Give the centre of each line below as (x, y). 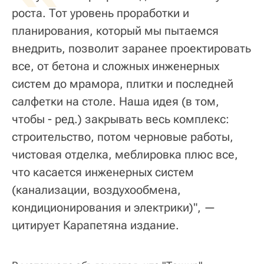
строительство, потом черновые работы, (123, 137)
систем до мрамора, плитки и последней (123, 84)
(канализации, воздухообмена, (96, 190)
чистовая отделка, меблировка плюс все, (125, 154)
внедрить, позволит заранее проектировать (131, 48)
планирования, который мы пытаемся (115, 31)
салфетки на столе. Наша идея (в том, (115, 101)
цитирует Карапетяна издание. (95, 225)
